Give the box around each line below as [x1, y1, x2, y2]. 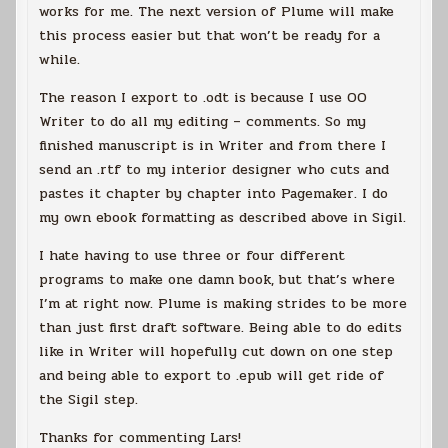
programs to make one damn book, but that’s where [39, 268, 396, 290]
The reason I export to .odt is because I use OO [39, 86, 368, 108]
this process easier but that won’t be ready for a [39, 24, 381, 46]
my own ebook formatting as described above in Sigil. [39, 206, 407, 228]
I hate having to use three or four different [39, 244, 346, 266]
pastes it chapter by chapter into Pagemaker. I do [39, 182, 389, 204]
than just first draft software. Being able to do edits [39, 316, 403, 338]
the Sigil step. [39, 388, 139, 410]
